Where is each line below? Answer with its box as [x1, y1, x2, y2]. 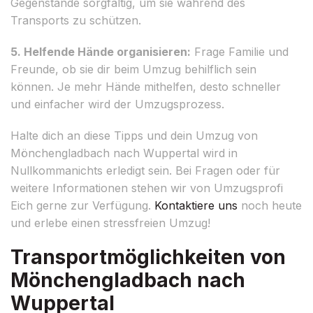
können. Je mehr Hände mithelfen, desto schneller [10, 79, 281, 94]
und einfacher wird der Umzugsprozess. [10, 96, 224, 111]
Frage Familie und [191, 44, 289, 59]
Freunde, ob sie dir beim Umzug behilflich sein [10, 61, 256, 76]
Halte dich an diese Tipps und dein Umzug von [10, 128, 258, 143]
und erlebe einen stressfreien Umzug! [10, 215, 210, 230]
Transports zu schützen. [10, 13, 141, 27]
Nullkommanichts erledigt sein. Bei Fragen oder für [10, 163, 280, 177]
